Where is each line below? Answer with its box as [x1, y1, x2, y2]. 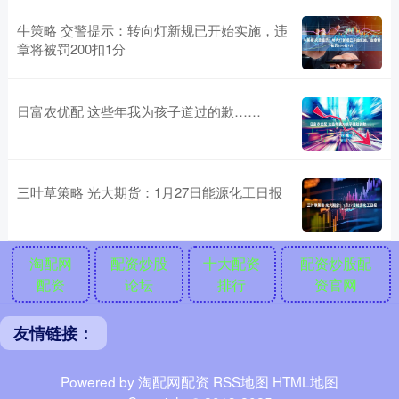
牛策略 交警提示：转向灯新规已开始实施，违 [16, 20, 288, 39]
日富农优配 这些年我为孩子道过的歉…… [16, 101, 261, 120]
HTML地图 [273, 370, 338, 391]
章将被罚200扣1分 [16, 38, 126, 58]
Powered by [61, 370, 138, 391]
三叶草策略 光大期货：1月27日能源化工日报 [16, 182, 282, 201]
